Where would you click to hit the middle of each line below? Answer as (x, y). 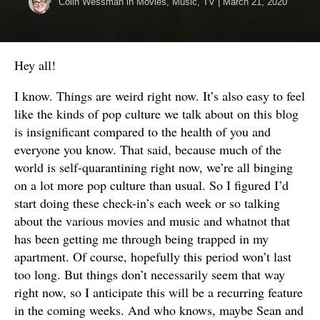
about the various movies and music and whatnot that (152, 220)
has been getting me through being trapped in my (141, 238)
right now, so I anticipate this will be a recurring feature (159, 292)
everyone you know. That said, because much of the (148, 149)
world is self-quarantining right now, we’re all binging (154, 167)
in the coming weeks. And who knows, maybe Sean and (159, 310)
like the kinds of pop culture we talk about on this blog (156, 113)
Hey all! (35, 65)
